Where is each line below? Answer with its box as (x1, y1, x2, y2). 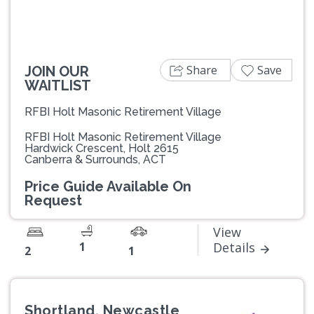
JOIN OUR (25, 62, 89, 80)
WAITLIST (25, 76, 91, 94)
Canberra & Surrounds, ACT (25, 152, 166, 166)
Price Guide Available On (25, 177, 191, 195)
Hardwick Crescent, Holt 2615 (25, 141, 179, 155)
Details (213, 239, 255, 257)
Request (25, 191, 82, 209)
